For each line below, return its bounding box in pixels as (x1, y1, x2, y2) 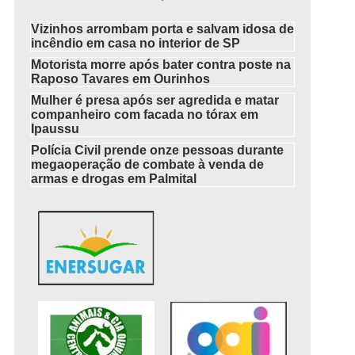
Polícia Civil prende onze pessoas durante (31, 143, 284, 157)
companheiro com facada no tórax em (31, 108, 259, 121)
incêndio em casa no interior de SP (31, 36, 241, 50)
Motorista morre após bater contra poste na (31, 58, 292, 71)
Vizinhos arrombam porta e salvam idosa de (31, 22, 295, 36)
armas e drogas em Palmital (31, 172, 197, 185)
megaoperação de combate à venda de (31, 158, 265, 171)
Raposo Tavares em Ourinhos (31, 72, 211, 86)
